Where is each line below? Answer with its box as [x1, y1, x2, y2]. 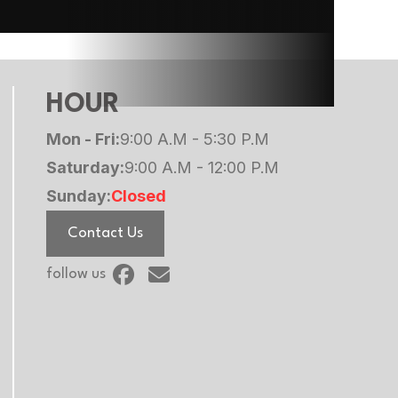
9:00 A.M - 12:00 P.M [124, 157, 279, 177]
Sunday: [46, 186, 111, 205]
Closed [111, 186, 166, 205]
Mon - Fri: [46, 129, 120, 148]
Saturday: [46, 157, 124, 177]
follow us [46, 266, 106, 282]
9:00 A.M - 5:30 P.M [120, 129, 269, 148]
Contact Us [68, 225, 143, 241]
